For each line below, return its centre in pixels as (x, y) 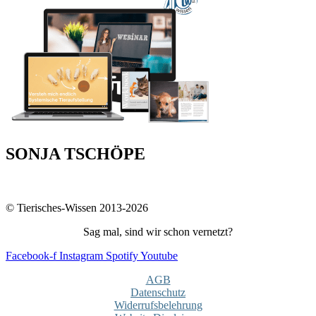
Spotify (122, 255)
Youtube (159, 255)
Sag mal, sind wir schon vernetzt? (158, 231)
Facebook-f (31, 255)
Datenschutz (158, 292)
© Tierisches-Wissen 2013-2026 (77, 207)
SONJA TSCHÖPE (75, 153)
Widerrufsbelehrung (158, 305)
